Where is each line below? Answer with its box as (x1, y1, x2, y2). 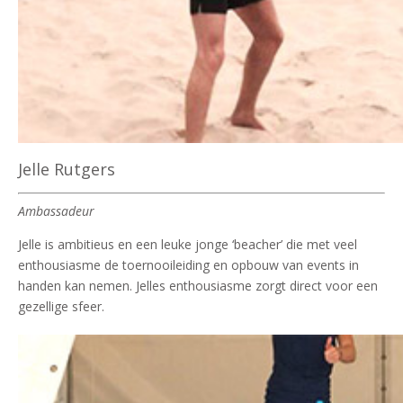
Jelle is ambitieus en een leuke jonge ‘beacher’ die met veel (18, 235, 357, 253)
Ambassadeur (18, 201, 94, 219)
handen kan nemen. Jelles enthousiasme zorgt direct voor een (18, 276, 378, 294)
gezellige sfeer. (18, 297, 104, 315)
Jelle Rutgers (18, 157, 115, 180)
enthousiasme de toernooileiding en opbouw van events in (18, 255, 359, 273)
